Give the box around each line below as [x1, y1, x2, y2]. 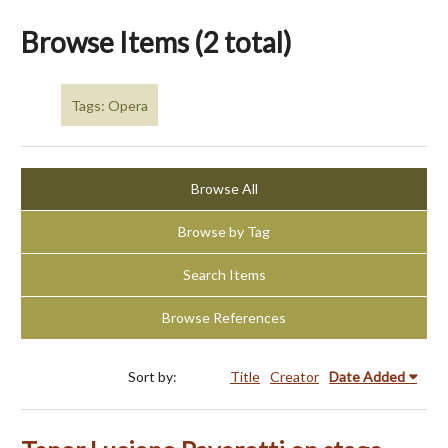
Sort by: [128, 368, 180, 386]
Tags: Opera [71, 96, 148, 114]
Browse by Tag [178, 223, 270, 241]
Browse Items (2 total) [21, 25, 292, 59]
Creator [270, 368, 319, 386]
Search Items [182, 266, 266, 284]
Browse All [190, 180, 258, 198]
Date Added [329, 368, 405, 386]
